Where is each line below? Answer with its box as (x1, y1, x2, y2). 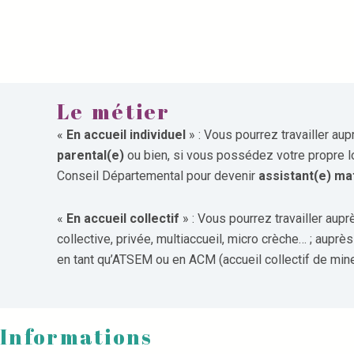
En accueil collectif (66, 211, 179, 226)
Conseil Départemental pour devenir (57, 168, 258, 183)
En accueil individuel (66, 127, 186, 142)
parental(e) (57, 148, 124, 163)
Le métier (57, 97, 171, 126)
